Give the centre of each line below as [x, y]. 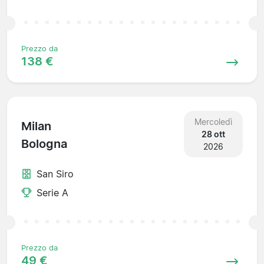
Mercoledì [213, 121]
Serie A [52, 192]
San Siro [55, 174]
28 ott [213, 134]
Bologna [44, 144]
